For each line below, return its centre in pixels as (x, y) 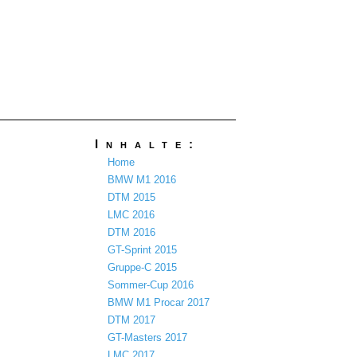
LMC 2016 (131, 214)
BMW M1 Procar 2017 (158, 302)
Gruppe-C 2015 (142, 267)
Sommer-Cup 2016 (150, 284)
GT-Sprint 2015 (142, 249)
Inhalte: (148, 144)
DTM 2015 (131, 197)
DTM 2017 (131, 320)
